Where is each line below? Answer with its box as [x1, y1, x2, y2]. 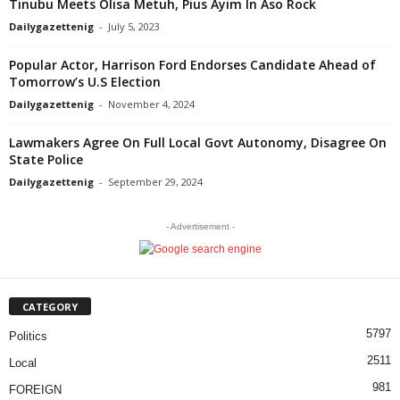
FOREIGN [9, 382, 62, 396]
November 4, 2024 [108, 96, 195, 111]
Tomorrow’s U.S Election [9, 72, 161, 90]
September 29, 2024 [108, 174, 203, 188]
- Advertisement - [165, 221, 235, 231]
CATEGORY [22, 299, 78, 313]
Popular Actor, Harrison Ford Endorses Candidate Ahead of [9, 55, 376, 73]
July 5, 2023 [108, 19, 160, 33]
